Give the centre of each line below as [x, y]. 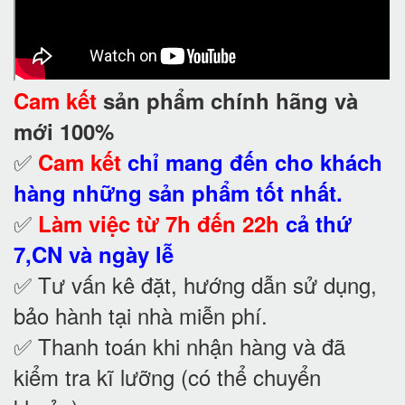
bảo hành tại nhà [96, 315]
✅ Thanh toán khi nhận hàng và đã [179, 345]
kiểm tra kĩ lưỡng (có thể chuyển [167, 376]
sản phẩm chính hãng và [227, 100]
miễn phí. [223, 315]
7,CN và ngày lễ [94, 254]
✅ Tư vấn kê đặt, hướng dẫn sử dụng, [195, 284]
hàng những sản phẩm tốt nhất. [178, 192]
